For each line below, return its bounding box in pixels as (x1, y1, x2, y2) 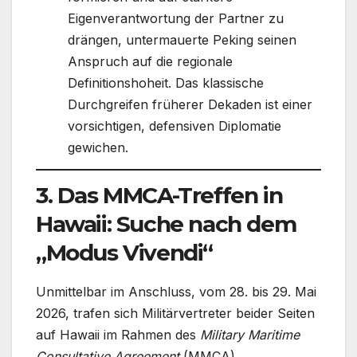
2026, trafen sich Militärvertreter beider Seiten (36, 304, 315, 321)
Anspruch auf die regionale (68, 53, 233, 70)
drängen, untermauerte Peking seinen (68, 32, 296, 49)
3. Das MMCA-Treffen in (36, 181, 283, 209)
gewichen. (68, 139, 128, 156)
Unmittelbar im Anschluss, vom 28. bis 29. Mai (36, 283, 316, 300)
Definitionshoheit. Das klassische (68, 75, 264, 92)
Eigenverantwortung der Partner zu (68, 10, 284, 27)
